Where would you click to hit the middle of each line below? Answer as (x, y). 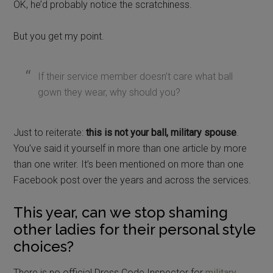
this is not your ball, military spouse (161, 132)
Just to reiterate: (50, 132)
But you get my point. (59, 36)
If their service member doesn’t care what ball (136, 76)
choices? (44, 246)
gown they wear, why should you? (109, 92)
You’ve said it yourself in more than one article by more (130, 148)
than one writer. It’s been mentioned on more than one (129, 164)
